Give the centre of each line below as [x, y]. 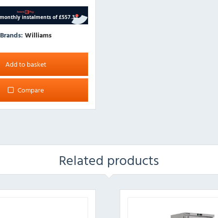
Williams [38, 35]
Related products [109, 160]
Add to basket [26, 64]
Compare [30, 90]
